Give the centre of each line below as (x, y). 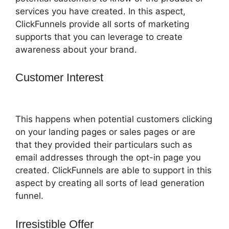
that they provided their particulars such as (104, 145)
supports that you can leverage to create (99, 37)
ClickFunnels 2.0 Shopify (77, 95)
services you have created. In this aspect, (100, 11)
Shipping (128, 78)
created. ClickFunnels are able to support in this (113, 170)
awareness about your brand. (76, 49)
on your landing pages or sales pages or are (105, 132)
